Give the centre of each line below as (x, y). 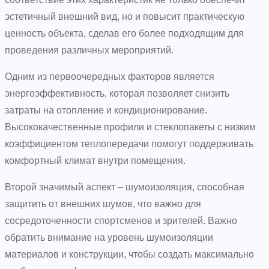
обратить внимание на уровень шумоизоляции (109, 237)
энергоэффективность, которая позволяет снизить (117, 93)
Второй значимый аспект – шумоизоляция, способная (125, 187)
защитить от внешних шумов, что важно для (103, 204)
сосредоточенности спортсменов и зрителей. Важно (121, 220)
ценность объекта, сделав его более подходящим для (124, 33)
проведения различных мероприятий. (89, 50)
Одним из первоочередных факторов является (110, 76)
